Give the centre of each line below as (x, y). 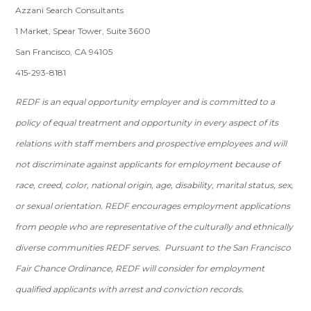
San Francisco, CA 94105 (65, 52)
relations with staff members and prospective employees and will (151, 143)
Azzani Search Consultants (70, 10)
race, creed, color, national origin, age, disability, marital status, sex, (154, 185)
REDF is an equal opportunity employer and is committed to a (145, 102)
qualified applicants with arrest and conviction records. (131, 289)
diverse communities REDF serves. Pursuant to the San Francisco (153, 247)
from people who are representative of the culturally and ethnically (154, 227)
